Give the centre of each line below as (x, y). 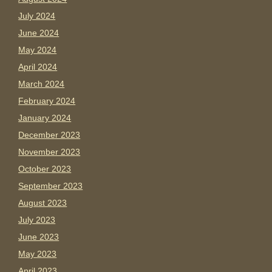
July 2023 (37, 220)
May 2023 (38, 254)
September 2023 (51, 186)
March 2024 (42, 84)
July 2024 (37, 16)
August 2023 (43, 203)
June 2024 (39, 33)
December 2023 (49, 135)
